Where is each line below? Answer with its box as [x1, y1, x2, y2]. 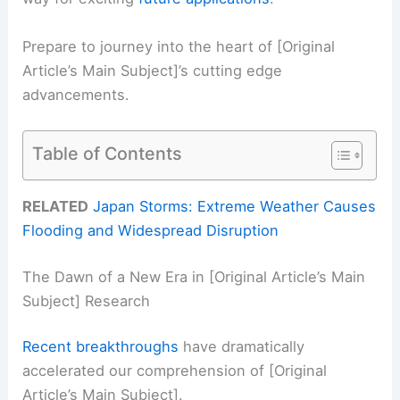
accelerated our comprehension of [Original [22, 362, 328, 380]
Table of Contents [32, 142, 183, 164]
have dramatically [179, 337, 305, 356]
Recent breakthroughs [22, 337, 179, 356]
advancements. [22, 85, 130, 104]
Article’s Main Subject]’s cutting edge [22, 61, 283, 79]
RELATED [22, 197, 89, 216]
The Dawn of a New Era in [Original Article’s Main [22, 267, 366, 286]
